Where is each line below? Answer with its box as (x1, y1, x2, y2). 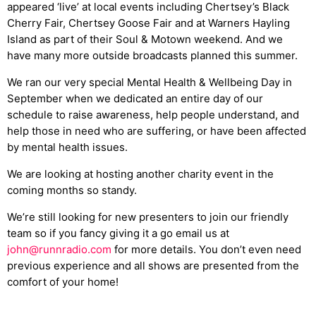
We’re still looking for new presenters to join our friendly (7, 210, 288, 224)
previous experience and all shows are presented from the (7, 259, 299, 273)
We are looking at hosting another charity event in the (7, 167, 274, 181)
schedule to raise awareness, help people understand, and (7, 108, 299, 122)
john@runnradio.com (7, 243, 111, 257)
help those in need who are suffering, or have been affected (7, 124, 306, 138)
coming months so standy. (7, 183, 137, 197)
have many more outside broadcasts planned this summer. (7, 49, 298, 63)
